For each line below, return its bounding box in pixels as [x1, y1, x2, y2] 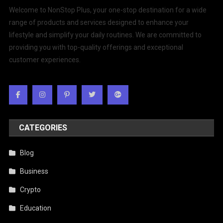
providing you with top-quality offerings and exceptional [9, 43, 184, 51]
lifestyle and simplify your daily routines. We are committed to [9, 30, 202, 39]
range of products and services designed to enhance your [9, 18, 189, 26]
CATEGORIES [19, 122, 68, 132]
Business [20, 167, 49, 175]
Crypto [20, 185, 41, 194]
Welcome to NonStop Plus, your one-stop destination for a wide [9, 5, 207, 14]
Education [20, 204, 52, 212]
